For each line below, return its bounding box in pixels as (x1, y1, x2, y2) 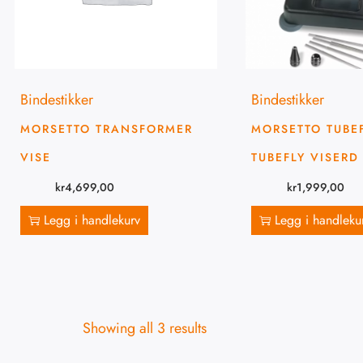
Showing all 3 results (83, 318, 207, 340)
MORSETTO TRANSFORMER (20, 120, 193, 137)
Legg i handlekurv (44, 211, 140, 230)
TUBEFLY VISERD (251, 148, 359, 165)
